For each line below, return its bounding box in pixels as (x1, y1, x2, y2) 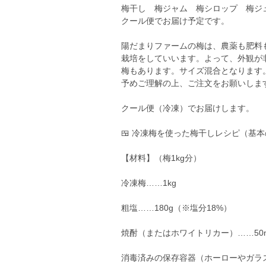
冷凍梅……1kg (121, 178, 176, 188)
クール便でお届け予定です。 (121, 16, 229, 26)
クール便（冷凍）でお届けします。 (121, 103, 254, 113)
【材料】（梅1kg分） (121, 153, 201, 163)
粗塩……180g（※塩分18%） (121, 203, 232, 213)
